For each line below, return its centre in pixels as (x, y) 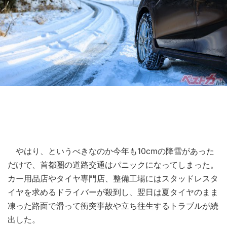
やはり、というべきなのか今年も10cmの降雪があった (111, 151)
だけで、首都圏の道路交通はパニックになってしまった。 (113, 164)
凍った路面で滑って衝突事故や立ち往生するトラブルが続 (113, 205)
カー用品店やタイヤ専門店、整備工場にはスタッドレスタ (113, 178)
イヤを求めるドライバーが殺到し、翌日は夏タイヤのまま (113, 192)
